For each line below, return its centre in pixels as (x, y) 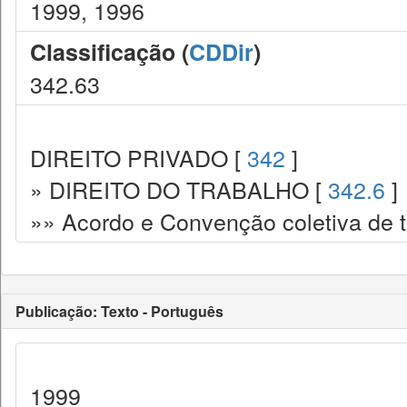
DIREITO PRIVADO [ (139, 157)
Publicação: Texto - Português (119, 311)
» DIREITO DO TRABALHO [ (179, 189)
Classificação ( (109, 52)
